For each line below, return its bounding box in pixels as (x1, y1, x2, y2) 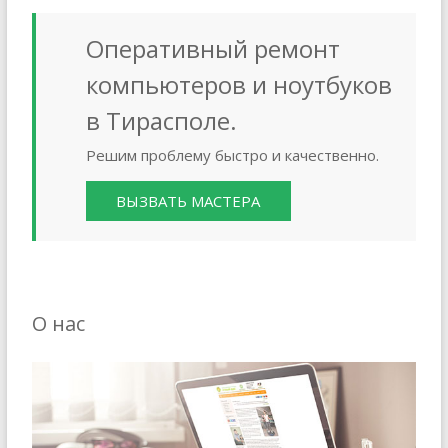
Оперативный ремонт (85, 32, 340, 65)
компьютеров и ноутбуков (85, 68, 392, 101)
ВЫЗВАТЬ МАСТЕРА (116, 191, 261, 211)
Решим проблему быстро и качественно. (85, 145, 379, 165)
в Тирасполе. (85, 104, 237, 137)
